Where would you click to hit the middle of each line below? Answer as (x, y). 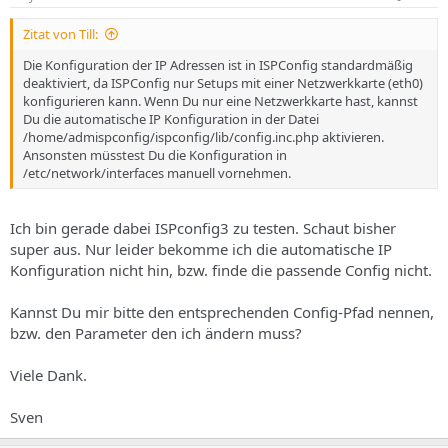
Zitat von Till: (60, 34)
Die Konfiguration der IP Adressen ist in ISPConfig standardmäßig (218, 65)
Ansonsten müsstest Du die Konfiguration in (155, 155)
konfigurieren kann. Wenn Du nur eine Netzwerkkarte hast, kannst (220, 101)
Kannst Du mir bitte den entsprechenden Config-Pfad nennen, (222, 311)
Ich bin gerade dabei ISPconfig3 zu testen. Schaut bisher (203, 227)
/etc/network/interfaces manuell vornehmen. (157, 173)
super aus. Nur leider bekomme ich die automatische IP (201, 248)
